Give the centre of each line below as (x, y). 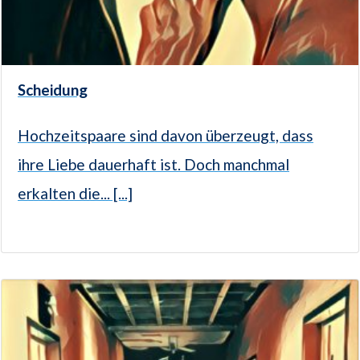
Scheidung (53, 89)
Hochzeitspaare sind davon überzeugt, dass (166, 135)
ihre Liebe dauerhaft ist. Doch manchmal (153, 164)
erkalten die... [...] (75, 193)
